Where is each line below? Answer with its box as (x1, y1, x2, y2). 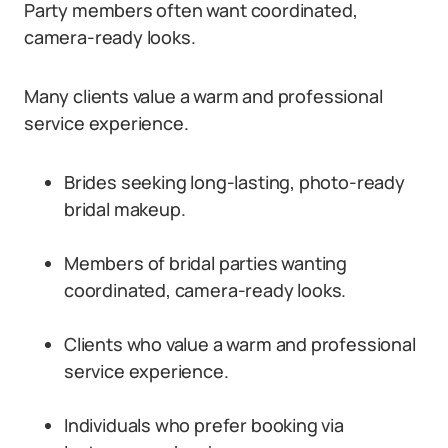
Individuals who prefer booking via (64, 413, 344, 437)
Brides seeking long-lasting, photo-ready (64, 170, 405, 194)
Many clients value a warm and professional (24, 84, 383, 108)
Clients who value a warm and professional (64, 332, 416, 356)
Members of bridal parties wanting (64, 251, 348, 275)
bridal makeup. (64, 197, 186, 221)
